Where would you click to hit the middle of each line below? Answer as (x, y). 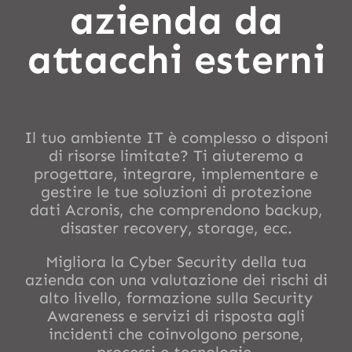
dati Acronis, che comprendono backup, (176, 209)
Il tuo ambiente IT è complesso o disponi (176, 137)
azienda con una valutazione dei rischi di (176, 279)
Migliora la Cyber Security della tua (176, 261)
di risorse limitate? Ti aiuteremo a (176, 155)
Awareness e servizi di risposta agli (176, 315)
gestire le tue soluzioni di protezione (176, 191)
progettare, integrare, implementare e (176, 173)
